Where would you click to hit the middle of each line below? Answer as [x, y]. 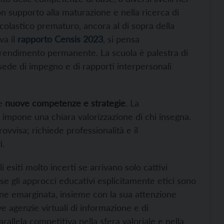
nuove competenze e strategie [65, 103]
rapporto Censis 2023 [60, 39]
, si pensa [121, 39]
